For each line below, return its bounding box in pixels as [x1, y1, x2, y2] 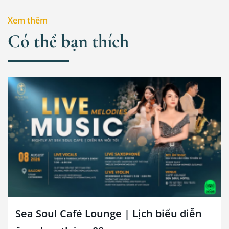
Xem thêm [8, 15, 48, 27]
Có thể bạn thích [8, 30, 129, 53]
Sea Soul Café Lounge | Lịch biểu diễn [15, 207, 202, 221]
